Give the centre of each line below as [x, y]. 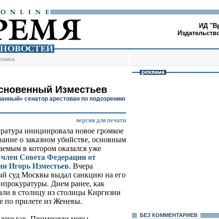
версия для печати [101, 120]
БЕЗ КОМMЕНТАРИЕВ [169, 215]
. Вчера [81, 166]
